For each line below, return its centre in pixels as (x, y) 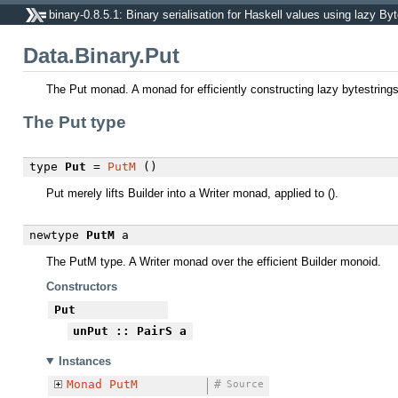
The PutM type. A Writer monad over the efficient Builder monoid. (214, 261)
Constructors (82, 287)
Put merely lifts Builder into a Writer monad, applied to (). (192, 194)
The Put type (75, 122)
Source (245, 385)
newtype (54, 235)
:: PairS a (147, 331)
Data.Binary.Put (101, 56)
